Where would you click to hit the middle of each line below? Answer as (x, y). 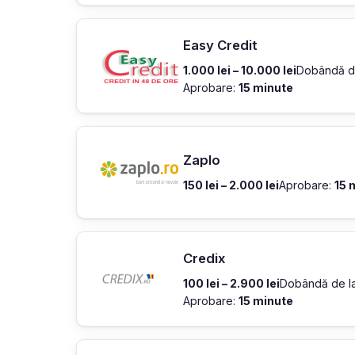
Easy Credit (220, 45)
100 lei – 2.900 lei (231, 284)
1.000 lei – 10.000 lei (240, 70)
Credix (204, 259)
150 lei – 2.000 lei (231, 185)
